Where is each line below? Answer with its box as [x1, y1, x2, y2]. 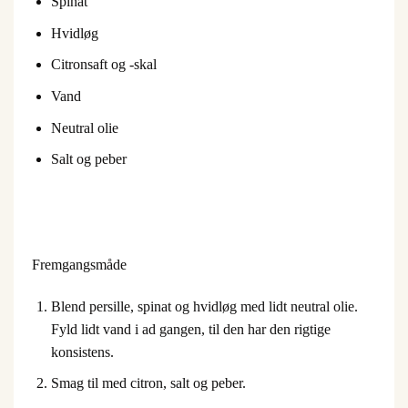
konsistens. [50, 343, 114, 360]
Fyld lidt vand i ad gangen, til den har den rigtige [50, 321, 331, 337]
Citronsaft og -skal [50, 56, 157, 73]
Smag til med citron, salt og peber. [50, 375, 246, 392]
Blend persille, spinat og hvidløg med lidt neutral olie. [50, 298, 358, 314]
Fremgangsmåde [32, 256, 127, 272]
